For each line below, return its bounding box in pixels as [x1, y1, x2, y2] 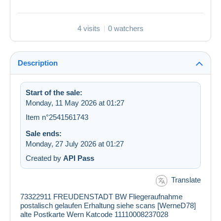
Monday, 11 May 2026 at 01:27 [26, 99, 124, 108]
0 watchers [108, 24, 144, 33]
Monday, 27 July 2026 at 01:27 [26, 140, 124, 148]
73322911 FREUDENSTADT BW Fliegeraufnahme [20, 192, 183, 201]
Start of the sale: [26, 88, 82, 97]
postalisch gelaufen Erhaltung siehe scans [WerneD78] [20, 201, 196, 210]
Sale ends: [26, 129, 62, 138]
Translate [171, 176, 201, 184]
